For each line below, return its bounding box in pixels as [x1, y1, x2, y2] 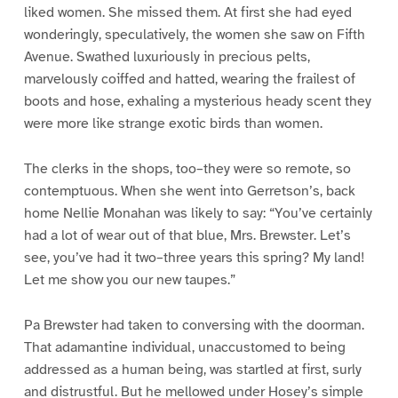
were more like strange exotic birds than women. [23, 115, 322, 132]
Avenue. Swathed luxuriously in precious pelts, [23, 48, 310, 66]
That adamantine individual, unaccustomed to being [23, 338, 346, 356]
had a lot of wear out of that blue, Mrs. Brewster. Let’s [23, 226, 351, 244]
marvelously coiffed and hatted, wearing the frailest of [23, 70, 355, 88]
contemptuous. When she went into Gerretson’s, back [23, 181, 355, 200]
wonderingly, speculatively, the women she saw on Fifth [23, 26, 365, 44]
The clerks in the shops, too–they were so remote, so [23, 159, 351, 178]
